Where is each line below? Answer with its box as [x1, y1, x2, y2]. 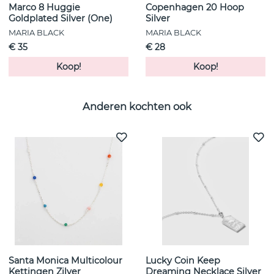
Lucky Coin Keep [146, 255, 220, 267]
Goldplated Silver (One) [9, 13, 113, 24]
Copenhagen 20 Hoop [146, 2, 244, 13]
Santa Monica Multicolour [9, 255, 122, 267]
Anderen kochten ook [83, 100, 191, 113]
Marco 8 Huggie [9, 2, 80, 13]
